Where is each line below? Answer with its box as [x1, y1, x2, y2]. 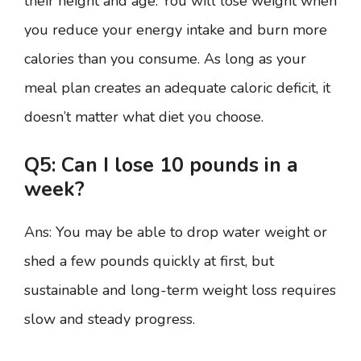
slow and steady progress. [24, 309, 195, 330]
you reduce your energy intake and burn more [24, 20, 327, 40]
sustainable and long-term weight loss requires [24, 280, 336, 301]
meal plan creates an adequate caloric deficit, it [24, 78, 330, 98]
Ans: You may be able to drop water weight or [24, 222, 327, 243]
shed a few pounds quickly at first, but [24, 251, 274, 272]
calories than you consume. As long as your [24, 49, 306, 69]
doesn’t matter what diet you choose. [24, 107, 263, 127]
